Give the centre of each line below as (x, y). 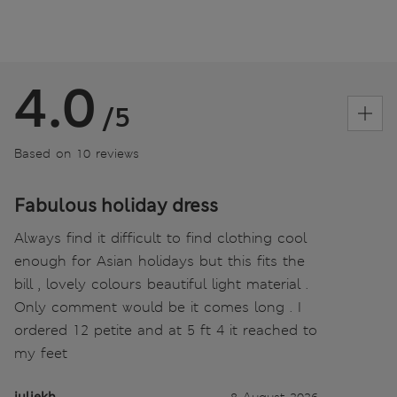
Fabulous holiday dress (116, 205)
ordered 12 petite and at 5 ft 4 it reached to (166, 330)
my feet (41, 353)
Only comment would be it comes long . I (158, 307)
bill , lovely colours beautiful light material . (161, 284)
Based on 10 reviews (77, 153)
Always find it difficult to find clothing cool (160, 237)
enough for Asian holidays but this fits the (160, 261)
